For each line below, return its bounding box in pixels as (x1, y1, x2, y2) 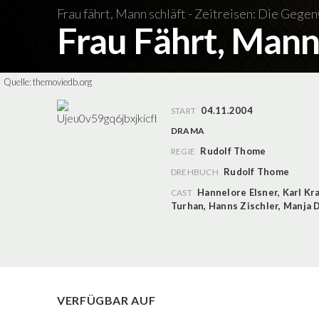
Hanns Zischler (208, 199, 279, 211)
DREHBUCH (171, 166, 219, 177)
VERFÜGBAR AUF (57, 293, 156, 307)
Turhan (171, 199, 204, 211)
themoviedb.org (33, 76, 92, 88)
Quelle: (4, 76, 33, 88)
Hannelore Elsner (197, 186, 278, 198)
